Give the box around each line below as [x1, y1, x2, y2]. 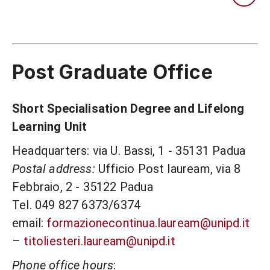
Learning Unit [12, 119, 87, 134]
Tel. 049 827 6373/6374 [12, 198, 141, 213]
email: [12, 216, 47, 231]
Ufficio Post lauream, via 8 [95, 162, 241, 177]
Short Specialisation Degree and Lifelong [12, 101, 245, 116]
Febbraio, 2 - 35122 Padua [12, 180, 153, 195]
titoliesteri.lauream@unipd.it [24, 234, 175, 249]
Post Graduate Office [12, 60, 213, 84]
